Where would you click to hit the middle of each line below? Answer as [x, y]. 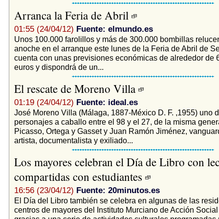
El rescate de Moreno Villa [76, 88]
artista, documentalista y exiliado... [73, 140]
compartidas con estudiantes [79, 176]
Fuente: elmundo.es [114, 29]
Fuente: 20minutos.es [118, 190]
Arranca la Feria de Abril [73, 15]
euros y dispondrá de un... [59, 67]
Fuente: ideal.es [107, 102]
